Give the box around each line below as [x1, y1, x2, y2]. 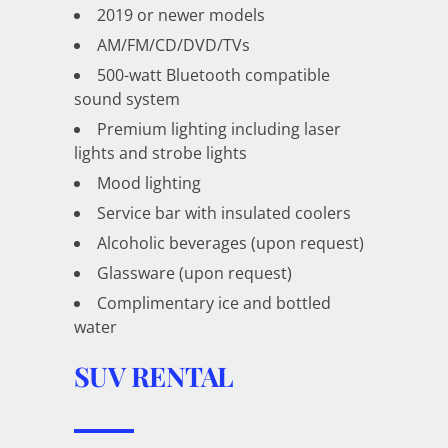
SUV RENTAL [74, 357, 234, 394]
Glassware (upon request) [97, 261, 292, 284]
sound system [74, 87, 180, 110]
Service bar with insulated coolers [97, 201, 351, 224]
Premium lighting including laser [97, 117, 341, 140]
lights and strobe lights [74, 141, 247, 164]
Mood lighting [97, 171, 201, 194]
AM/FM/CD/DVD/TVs [97, 33, 250, 56]
